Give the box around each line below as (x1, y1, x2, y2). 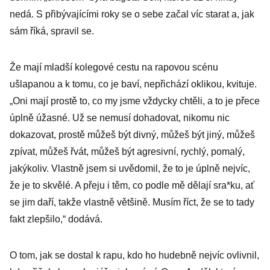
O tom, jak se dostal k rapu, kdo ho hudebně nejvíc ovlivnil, (10, 250, 259, 260)
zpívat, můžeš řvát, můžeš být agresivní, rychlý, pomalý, (10, 146, 245, 157)
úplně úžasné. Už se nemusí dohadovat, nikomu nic (10, 113, 230, 123)
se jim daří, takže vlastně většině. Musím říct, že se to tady (10, 197, 254, 207)
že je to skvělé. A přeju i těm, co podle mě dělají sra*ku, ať (10, 180, 254, 190)
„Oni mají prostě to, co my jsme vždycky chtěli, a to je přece (10, 96, 260, 106)
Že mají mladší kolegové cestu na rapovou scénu (10, 62, 218, 72)
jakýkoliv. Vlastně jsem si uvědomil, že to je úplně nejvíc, (10, 163, 250, 174)
